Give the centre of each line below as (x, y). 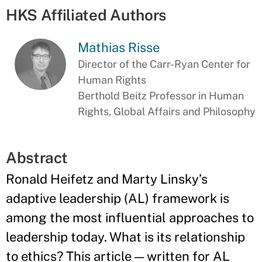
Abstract (37, 157)
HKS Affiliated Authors (86, 15)
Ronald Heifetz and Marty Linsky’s (107, 179)
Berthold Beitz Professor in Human (161, 95)
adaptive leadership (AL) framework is (118, 198)
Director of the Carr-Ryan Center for (164, 64)
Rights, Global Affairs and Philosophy (167, 111)
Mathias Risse (119, 47)
